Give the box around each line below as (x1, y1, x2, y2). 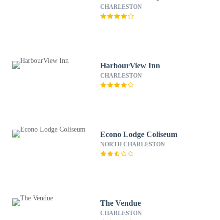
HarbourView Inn (100, 61, 161, 70)
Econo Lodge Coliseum (100, 130, 178, 138)
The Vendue (100, 199, 141, 207)
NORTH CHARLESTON (100, 141, 165, 148)
